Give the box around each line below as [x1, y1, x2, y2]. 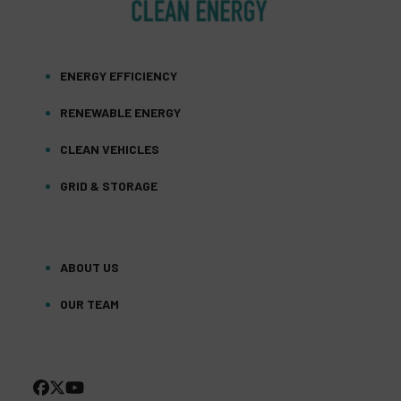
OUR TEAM [60, 295, 120, 311]
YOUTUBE [82, 376, 154, 397]
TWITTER [64, 376, 136, 397]
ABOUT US [60, 259, 120, 275]
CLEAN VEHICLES [60, 141, 160, 157]
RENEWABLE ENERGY [60, 104, 182, 120]
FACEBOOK [48, 376, 127, 397]
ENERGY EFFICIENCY [60, 67, 178, 83]
